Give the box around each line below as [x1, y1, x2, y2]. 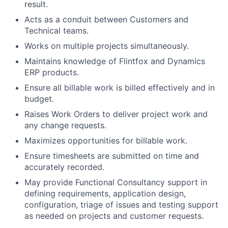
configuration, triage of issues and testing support [24, 199, 218, 210]
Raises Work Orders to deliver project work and [24, 108, 208, 119]
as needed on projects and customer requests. [24, 210, 204, 221]
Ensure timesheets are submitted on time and [24, 150, 199, 161]
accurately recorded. [24, 161, 104, 172]
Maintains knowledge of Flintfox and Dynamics [24, 55, 205, 66]
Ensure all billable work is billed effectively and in [24, 82, 215, 93]
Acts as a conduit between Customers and [24, 14, 188, 24]
